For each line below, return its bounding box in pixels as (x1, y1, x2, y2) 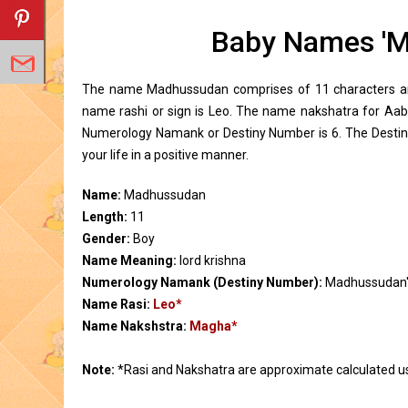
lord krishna (179, 253, 246, 268)
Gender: (82, 231, 133, 246)
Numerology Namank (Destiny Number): (82, 275, 325, 290)
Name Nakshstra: (82, 319, 189, 333)
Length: (82, 209, 130, 224)
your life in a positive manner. (82, 148, 249, 162)
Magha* (189, 319, 238, 333)
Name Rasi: (82, 297, 153, 311)
